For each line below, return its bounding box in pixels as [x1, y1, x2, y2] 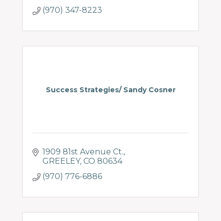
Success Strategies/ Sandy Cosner [45, 85, 176, 94]
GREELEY [42, 156, 80, 166]
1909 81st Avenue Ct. [42, 147, 123, 156]
